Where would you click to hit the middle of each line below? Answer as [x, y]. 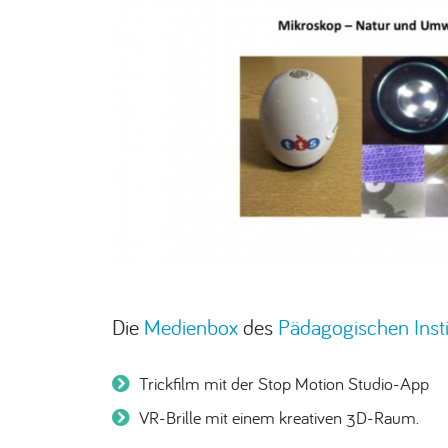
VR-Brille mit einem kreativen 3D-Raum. [279, 417]
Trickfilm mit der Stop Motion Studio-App [284, 383]
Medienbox [191, 327]
